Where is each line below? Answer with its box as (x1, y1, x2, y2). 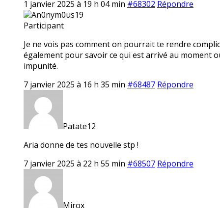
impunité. (24, 60, 58, 71)
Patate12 (63, 120, 96, 132)
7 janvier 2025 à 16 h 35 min (24, 79, 125, 90)
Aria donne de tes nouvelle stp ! (24, 139, 138, 150)
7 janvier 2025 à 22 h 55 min (24, 158, 125, 169)
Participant (24, 20, 64, 31)
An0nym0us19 (31, 9, 83, 20)
